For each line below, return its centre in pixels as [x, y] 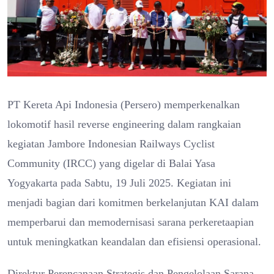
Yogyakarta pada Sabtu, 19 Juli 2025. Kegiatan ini [119, 183]
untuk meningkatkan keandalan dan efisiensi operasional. [134, 241]
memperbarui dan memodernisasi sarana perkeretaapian [131, 222]
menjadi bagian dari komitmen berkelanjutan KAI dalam [133, 202]
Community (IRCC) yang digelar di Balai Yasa [111, 163]
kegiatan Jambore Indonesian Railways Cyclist [111, 143]
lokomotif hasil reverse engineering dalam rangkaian [124, 124]
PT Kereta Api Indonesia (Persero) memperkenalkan [124, 104]
